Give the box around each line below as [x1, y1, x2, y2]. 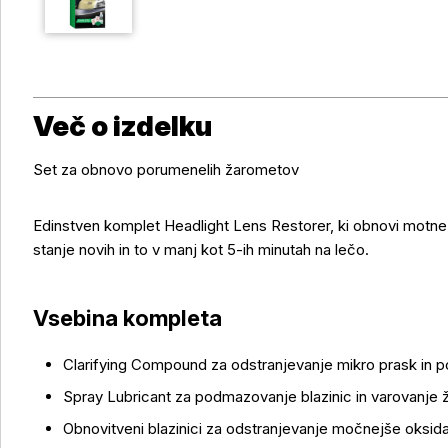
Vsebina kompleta [33, 305, 222, 331]
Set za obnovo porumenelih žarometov [33, 160, 299, 179]
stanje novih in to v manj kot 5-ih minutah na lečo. [33, 240, 369, 259]
